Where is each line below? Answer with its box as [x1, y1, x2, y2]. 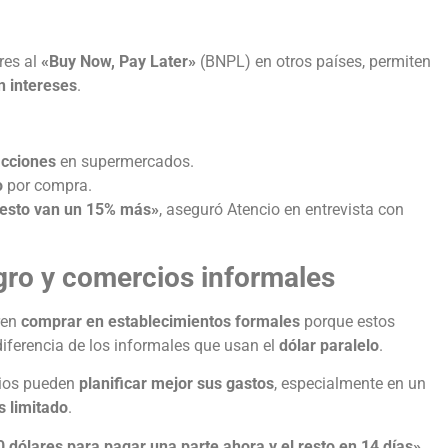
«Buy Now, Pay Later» [41, 51, 196, 71]
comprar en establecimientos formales [21, 311, 300, 331]
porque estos [300, 311, 395, 331]
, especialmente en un [274, 374, 426, 394]
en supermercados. [56, 152, 194, 172]
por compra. [3, 176, 92, 196]
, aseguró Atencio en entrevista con [159, 200, 404, 220]
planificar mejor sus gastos [79, 374, 274, 394]
